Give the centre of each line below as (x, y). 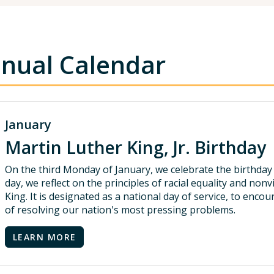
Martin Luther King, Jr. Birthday (138, 147)
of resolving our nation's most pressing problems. (120, 210)
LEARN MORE (45, 237)
